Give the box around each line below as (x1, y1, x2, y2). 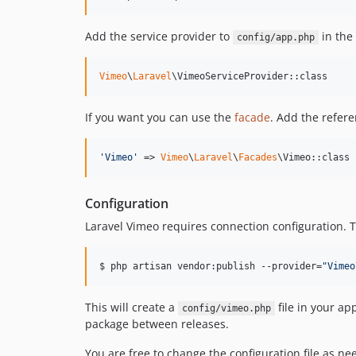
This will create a (85, 300, 178, 315)
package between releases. (85, 316, 229, 331)
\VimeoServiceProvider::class (172, 71, 327, 82)
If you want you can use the (85, 110, 234, 125)
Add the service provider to (85, 29, 233, 44)
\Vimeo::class (277, 152, 350, 163)
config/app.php (236, 32, 315, 43)
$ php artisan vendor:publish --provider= (99, 261, 322, 272)
